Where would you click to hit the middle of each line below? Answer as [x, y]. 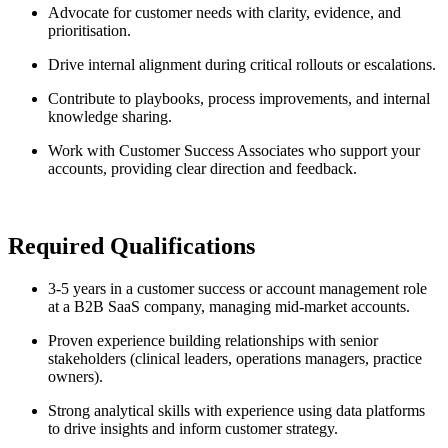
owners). [75, 377]
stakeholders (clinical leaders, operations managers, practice [235, 359]
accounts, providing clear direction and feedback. [202, 169]
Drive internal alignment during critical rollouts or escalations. [242, 65]
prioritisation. [89, 31]
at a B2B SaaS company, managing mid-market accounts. [229, 307]
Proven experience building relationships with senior [213, 341]
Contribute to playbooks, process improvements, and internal [239, 99]
